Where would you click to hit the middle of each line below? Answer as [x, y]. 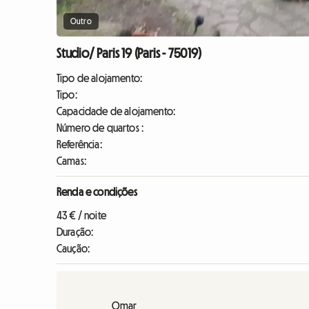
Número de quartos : [100, 128]
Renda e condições [97, 192]
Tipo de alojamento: [100, 78]
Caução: [73, 249]
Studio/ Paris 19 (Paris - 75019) [129, 53]
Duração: [75, 232]
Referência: [79, 144]
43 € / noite [81, 216]
